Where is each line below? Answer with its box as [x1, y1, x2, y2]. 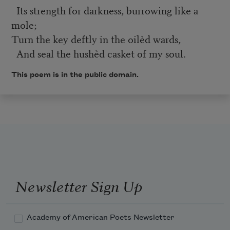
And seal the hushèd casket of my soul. [11, 46, 186, 61]
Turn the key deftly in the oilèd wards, [11, 31, 181, 47]
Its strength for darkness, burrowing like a [11, 3, 198, 18]
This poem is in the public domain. [11, 71, 140, 80]
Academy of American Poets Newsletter [27, 213, 175, 222]
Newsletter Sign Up [15, 175, 142, 197]
